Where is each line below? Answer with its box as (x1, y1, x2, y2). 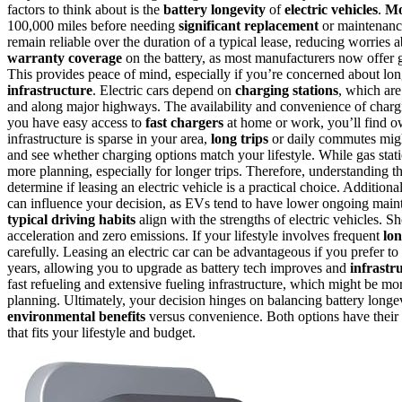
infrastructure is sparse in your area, (7, 131, 211, 147)
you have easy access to (7, 115, 145, 131)
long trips (211, 131, 268, 147)
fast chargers (145, 115, 223, 131)
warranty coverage (7, 50, 122, 66)
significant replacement (179, 18, 319, 34)
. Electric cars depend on (92, 83, 235, 99)
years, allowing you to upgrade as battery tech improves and (7, 260, 350, 276)
